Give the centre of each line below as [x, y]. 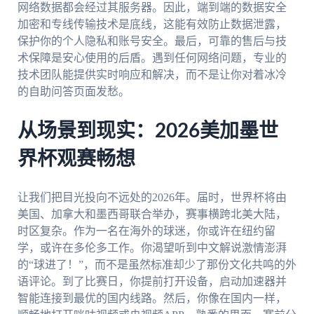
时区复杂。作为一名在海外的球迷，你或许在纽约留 [146, 231]
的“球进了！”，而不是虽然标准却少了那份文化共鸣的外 [157, 264]
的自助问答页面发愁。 [73, 92]
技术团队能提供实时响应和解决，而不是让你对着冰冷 [152, 75]
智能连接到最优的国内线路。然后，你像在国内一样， [152, 298]
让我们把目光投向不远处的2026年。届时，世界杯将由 [152, 197]
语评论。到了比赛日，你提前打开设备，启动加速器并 [152, 281]
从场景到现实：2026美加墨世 [148, 131]
